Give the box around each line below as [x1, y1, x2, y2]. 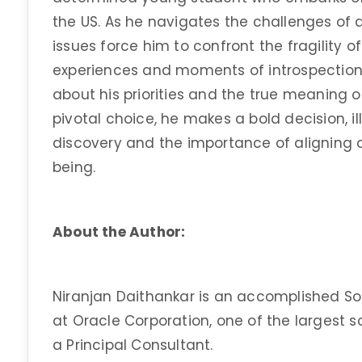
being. [53, 158, 96, 177]
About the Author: [53, 222, 186, 242]
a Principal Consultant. [53, 335, 213, 355]
